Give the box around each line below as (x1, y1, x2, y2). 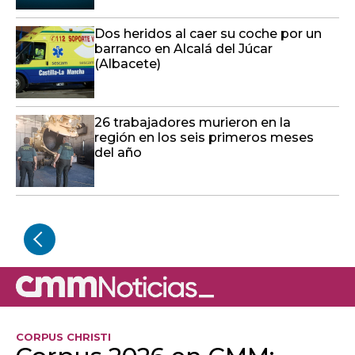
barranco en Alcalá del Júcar (94, 40, 273, 56)
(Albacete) (94, 55, 161, 71)
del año (94, 144, 142, 160)
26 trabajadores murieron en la (94, 114, 291, 130)
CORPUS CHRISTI (16, 330, 112, 343)
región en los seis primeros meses (94, 129, 314, 145)
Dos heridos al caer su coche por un (94, 25, 322, 41)
